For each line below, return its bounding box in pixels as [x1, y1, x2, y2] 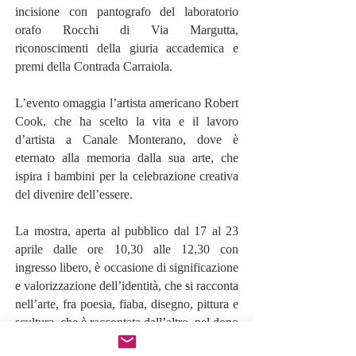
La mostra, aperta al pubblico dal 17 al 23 [15, 224, 238, 238]
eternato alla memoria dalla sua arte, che [15, 151, 238, 164]
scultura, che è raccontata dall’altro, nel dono [15, 315, 238, 329]
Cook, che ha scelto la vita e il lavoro [15, 114, 238, 128]
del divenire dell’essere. [15, 188, 133, 201]
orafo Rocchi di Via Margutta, [15, 23, 238, 37]
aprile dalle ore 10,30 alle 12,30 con [15, 242, 238, 256]
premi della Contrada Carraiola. [15, 60, 172, 73]
